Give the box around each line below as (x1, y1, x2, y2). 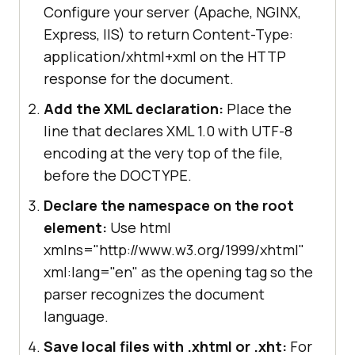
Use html (107, 218, 171, 238)
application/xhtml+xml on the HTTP (44, 47, 286, 67)
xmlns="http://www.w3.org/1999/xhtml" (44, 240, 304, 260)
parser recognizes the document (44, 284, 265, 304)
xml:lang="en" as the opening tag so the (44, 262, 313, 282)
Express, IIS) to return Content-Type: (44, 25, 293, 44)
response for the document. (44, 69, 234, 89)
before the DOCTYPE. (44, 166, 192, 185)
